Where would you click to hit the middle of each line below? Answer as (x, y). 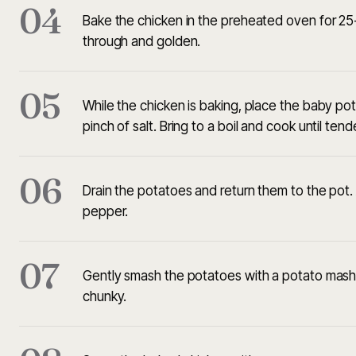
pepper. (106, 212)
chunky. (105, 297)
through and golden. (142, 42)
